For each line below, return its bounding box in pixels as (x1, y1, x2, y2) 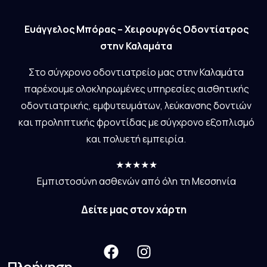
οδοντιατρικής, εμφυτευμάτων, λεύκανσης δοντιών (21, 99, 252, 113)
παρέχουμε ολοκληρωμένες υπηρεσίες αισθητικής (23, 82, 249, 96)
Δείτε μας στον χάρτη (80, 203, 187, 217)
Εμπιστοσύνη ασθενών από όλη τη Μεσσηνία (36, 175, 236, 188)
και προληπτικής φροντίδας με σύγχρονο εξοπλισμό (18, 116, 254, 129)
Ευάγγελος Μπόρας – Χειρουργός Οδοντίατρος (24, 23, 249, 36)
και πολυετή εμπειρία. (86, 132, 186, 146)
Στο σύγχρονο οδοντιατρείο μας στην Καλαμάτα (29, 66, 244, 79)
